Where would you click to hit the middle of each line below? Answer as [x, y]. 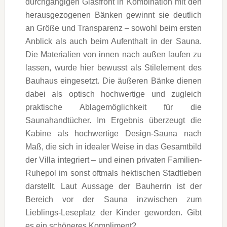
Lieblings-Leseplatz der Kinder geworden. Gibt [113, 212]
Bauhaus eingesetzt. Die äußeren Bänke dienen [113, 81]
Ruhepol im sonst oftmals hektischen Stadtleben [113, 173]
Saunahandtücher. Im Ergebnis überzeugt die [113, 120]
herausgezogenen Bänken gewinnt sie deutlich [113, 15]
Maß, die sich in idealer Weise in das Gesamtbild [113, 146]
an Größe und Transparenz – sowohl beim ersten [113, 28]
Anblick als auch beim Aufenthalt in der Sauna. [113, 41]
